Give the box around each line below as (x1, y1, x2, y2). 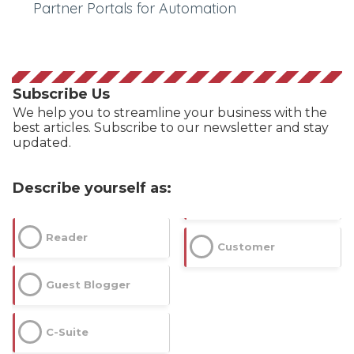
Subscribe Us (13, 85, 110, 103)
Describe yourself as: (13, 179, 171, 197)
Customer (217, 239, 275, 253)
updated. (13, 134, 71, 150)
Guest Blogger (46, 277, 130, 291)
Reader (46, 230, 88, 243)
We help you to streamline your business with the (13, 104, 327, 120)
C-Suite (46, 325, 88, 338)
